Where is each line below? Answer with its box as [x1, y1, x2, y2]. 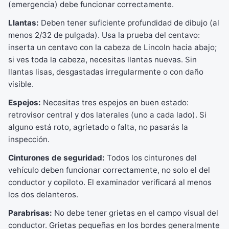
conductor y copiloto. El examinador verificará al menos [8, 177, 212, 187]
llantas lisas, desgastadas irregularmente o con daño [8, 67, 203, 77]
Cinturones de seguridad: [8, 153, 105, 163]
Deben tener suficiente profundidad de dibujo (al [39, 18, 219, 28]
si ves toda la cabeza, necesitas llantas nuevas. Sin [8, 55, 197, 64]
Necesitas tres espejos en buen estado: [41, 98, 189, 107]
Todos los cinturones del [105, 153, 197, 163]
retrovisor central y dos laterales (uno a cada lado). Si [8, 110, 207, 120]
